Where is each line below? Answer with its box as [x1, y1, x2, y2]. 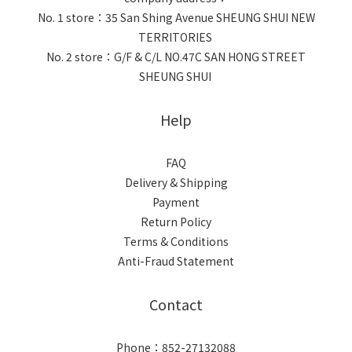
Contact [149, 294, 203, 314]
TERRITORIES [137, 29, 214, 45]
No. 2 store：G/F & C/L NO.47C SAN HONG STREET [46, 49, 306, 64]
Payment [152, 194, 200, 210]
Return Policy [141, 214, 211, 229]
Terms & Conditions [123, 233, 229, 249]
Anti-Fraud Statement [118, 253, 234, 269]
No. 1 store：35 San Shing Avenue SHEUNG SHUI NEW [37, 9, 315, 25]
